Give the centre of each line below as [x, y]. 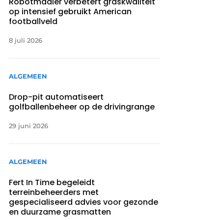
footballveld [33, 21]
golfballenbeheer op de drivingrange [82, 107]
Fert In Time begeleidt [52, 183]
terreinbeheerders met [54, 192]
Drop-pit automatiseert [56, 97]
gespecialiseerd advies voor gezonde [84, 202]
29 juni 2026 [29, 125]
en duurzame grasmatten [60, 212]
